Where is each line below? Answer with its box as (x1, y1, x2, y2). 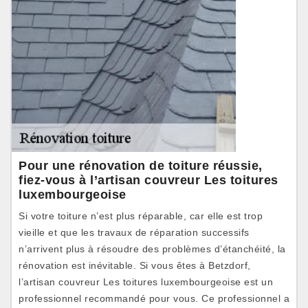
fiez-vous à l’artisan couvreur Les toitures (19, 173, 278, 187)
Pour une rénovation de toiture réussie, (19, 159, 263, 173)
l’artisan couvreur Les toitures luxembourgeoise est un (19, 276, 273, 287)
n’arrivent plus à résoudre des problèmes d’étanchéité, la (19, 243, 286, 254)
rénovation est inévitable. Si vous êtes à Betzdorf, (19, 260, 251, 271)
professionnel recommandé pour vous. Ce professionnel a (19, 293, 289, 304)
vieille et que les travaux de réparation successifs (19, 227, 250, 238)
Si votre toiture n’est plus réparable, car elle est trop (19, 210, 263, 221)
